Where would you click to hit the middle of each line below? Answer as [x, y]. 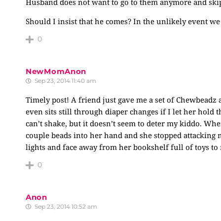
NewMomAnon [56, 71]
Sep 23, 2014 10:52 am [65, 206]
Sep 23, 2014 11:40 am [65, 81]
